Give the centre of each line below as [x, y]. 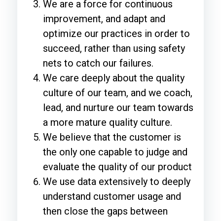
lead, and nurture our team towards [118, 108]
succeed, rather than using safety [114, 48]
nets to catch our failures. [98, 63]
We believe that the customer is [112, 137]
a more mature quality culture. [108, 122]
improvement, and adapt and [104, 19]
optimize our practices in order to [116, 34]
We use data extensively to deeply [117, 182]
